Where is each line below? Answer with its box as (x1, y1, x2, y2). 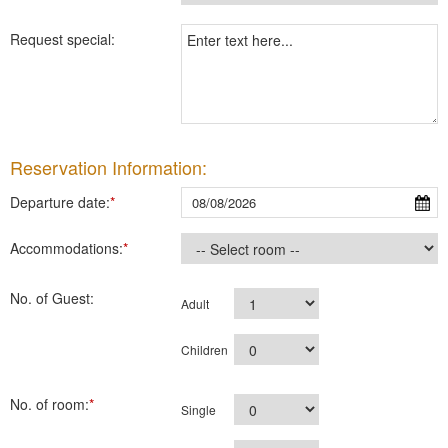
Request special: (10, 29, 115, 49)
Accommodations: (10, 238, 123, 258)
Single (181, 401, 217, 418)
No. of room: (10, 394, 89, 414)
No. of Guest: (10, 288, 94, 308)
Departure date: (10, 192, 110, 212)
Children (181, 341, 229, 358)
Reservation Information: (10, 154, 207, 180)
